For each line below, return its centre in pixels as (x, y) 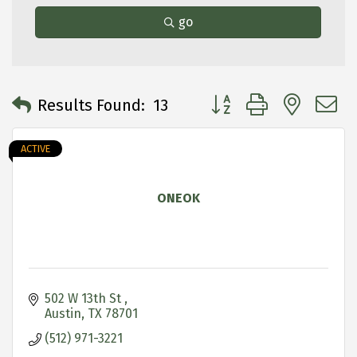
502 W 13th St (84, 298)
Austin (63, 313)
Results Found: (91, 106)
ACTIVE (35, 148)
